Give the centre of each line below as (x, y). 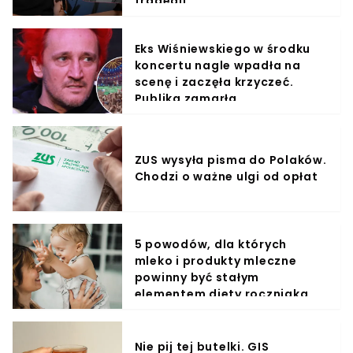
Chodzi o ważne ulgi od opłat (226, 176)
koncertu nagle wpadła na (217, 65)
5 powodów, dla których (211, 244)
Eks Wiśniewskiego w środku (223, 48)
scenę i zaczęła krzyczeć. (214, 82)
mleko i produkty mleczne (216, 260)
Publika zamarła (186, 98)
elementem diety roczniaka (221, 294)
